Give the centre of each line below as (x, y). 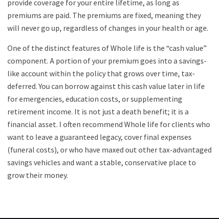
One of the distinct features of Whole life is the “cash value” (107, 48)
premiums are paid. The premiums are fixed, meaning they (104, 15)
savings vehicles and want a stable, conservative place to (102, 162)
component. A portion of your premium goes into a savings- (107, 60)
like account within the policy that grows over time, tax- (101, 73)
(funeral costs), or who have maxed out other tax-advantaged (109, 149)
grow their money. (38, 175)
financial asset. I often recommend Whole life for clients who (109, 124)
